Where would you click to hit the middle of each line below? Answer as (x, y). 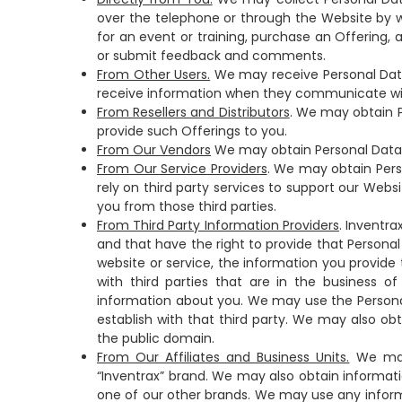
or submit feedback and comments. (211, 56)
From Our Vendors (154, 150)
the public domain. (156, 338)
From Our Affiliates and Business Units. (223, 357)
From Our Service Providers (182, 169)
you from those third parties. (187, 206)
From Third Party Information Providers (218, 225)
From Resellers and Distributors (193, 112)
